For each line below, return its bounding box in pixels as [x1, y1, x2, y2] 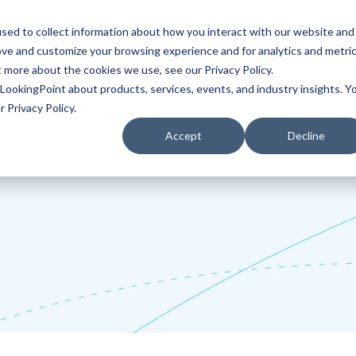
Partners [23, 44, 72, 56]
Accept [165, 129, 202, 143]
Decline [287, 129, 325, 143]
